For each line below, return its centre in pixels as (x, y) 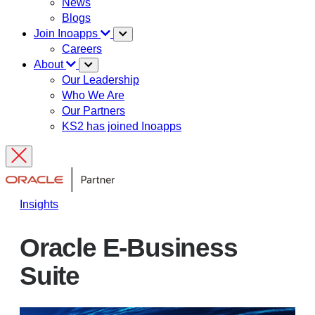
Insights (39, 204)
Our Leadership (101, 79)
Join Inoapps (67, 33)
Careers (82, 49)
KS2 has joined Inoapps (122, 126)
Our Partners (94, 110)
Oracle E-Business (129, 248)
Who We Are (93, 95)
